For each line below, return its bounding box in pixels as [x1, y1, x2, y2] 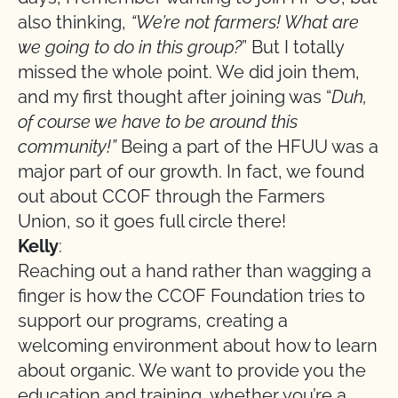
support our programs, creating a [18, 310, 288, 331]
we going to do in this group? [18, 36, 242, 58]
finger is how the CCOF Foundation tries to [18, 285, 365, 306]
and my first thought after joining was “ [18, 86, 331, 107]
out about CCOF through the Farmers [18, 186, 325, 207]
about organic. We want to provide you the [18, 360, 366, 381]
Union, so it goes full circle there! [18, 211, 286, 232]
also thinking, [18, 12, 131, 33]
